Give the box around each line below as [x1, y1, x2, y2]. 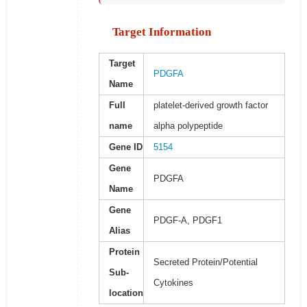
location [108, 288, 143, 299]
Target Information [112, 25, 211, 39]
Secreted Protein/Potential [153, 257, 258, 268]
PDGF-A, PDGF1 [153, 215, 222, 226]
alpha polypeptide [153, 121, 223, 132]
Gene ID [108, 142, 143, 153]
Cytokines [153, 278, 193, 288]
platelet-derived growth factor [153, 100, 268, 111]
